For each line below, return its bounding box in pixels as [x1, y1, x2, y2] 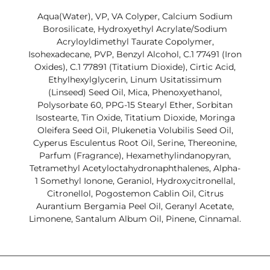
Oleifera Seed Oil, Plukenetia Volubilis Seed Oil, [37, 125, 233, 136]
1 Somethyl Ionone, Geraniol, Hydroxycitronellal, [35, 175, 235, 187]
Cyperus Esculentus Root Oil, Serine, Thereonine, [33, 137, 237, 149]
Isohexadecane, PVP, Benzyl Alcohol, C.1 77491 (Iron [28, 49, 242, 60]
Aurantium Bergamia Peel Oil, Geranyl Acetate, [36, 201, 234, 212]
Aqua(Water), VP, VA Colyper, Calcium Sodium [37, 11, 233, 22]
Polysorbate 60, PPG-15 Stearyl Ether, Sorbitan [37, 99, 233, 111]
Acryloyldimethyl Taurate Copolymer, [56, 36, 214, 48]
